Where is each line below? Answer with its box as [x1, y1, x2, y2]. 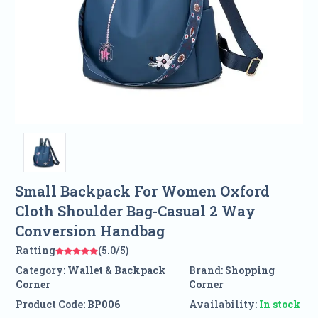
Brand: [188, 263, 225, 278]
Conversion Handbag [14, 221, 165, 241]
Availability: [188, 297, 257, 312]
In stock [258, 297, 301, 312]
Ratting [15, 243, 55, 258]
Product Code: [15, 297, 85, 312]
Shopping [224, 263, 275, 278]
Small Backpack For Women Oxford [14, 182, 270, 201]
